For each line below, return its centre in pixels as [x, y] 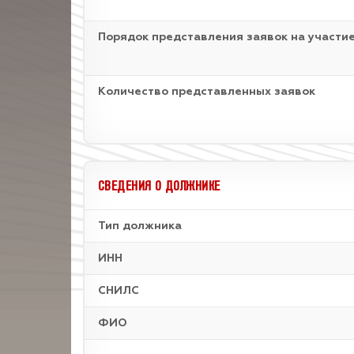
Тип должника [140, 226]
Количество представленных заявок [207, 92]
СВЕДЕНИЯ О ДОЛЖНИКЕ [159, 185]
